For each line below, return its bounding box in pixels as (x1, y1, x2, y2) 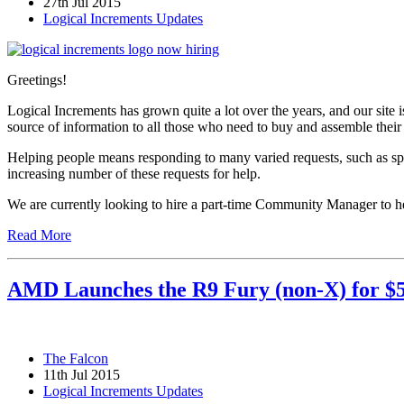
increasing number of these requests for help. (7, 166, 261, 182)
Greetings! (7, 72, 67, 88)
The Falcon (43, 351, 108, 367)
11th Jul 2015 (43, 367, 120, 383)
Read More (7, 227, 71, 243)
